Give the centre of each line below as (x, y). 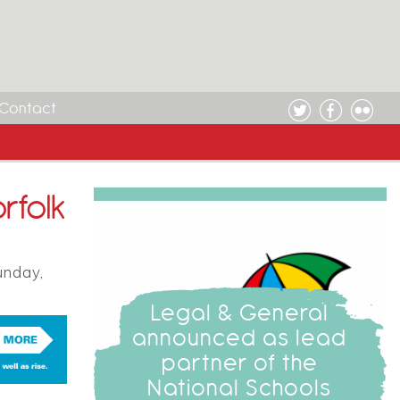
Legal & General (240, 312)
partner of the (240, 362)
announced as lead (240, 337)
